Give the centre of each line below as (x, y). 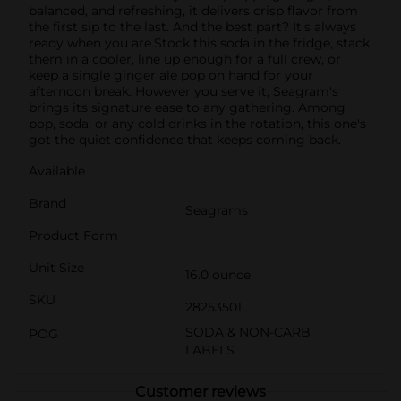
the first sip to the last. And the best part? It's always (192, 26)
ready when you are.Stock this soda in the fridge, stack (199, 43)
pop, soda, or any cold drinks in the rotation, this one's (197, 123)
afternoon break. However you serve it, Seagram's (183, 91)
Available (57, 171)
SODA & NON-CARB (248, 332)
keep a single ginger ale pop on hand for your (171, 75)
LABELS (210, 350)
